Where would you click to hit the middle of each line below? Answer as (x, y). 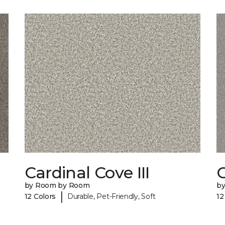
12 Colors (40, 196)
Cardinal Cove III (87, 173)
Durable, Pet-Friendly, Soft (111, 196)
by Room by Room (57, 186)
